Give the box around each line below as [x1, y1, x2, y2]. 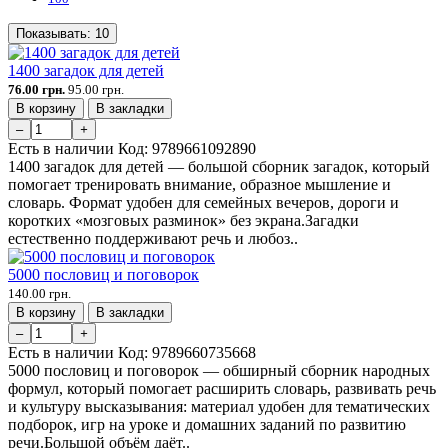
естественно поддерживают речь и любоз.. [8, 229, 298, 247]
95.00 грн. [68, 81, 124, 97]
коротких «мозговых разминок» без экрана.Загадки [8, 211, 359, 229]
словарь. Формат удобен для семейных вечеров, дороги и [8, 193, 399, 211]
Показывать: [16, 25, 95, 41]
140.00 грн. [8, 285, 71, 301]
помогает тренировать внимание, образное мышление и [8, 175, 391, 193]
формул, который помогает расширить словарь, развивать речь [8, 379, 436, 397]
